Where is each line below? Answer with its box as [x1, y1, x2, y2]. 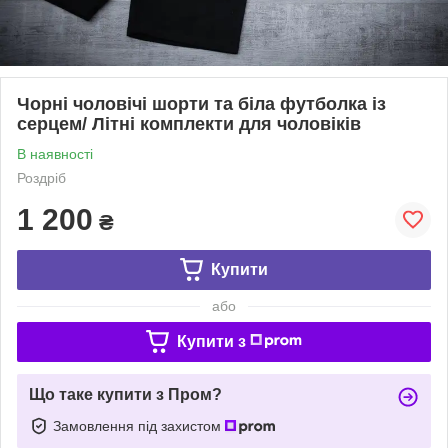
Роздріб [17, 169, 66, 186]
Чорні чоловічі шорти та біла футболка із [17, 93, 386, 114]
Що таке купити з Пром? [29, 385, 222, 403]
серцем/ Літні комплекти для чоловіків [17, 113, 361, 134]
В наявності [17, 145, 93, 162]
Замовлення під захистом [53, 417, 225, 434]
